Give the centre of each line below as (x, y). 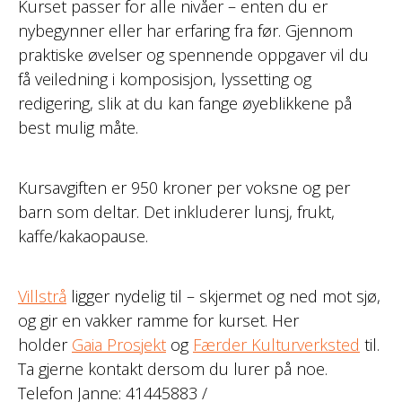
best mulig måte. (78, 127)
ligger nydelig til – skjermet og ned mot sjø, (223, 296)
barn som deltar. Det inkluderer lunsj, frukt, (176, 212)
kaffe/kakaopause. (83, 236)
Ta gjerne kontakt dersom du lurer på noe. (173, 369)
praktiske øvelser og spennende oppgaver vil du (193, 55)
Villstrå (42, 296)
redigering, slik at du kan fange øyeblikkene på (185, 103)
